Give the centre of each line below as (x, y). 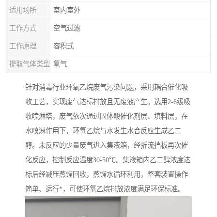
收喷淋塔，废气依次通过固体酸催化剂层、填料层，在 (107, 116)
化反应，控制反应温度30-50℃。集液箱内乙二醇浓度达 (108, 160)
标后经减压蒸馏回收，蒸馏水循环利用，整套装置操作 (107, 175)
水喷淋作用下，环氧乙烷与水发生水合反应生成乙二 (103, 131)
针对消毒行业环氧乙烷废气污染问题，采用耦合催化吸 (107, 87)
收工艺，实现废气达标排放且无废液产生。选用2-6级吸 (108, 102)
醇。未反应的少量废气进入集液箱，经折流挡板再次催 (107, 146)
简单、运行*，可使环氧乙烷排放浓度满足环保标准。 (105, 189)
